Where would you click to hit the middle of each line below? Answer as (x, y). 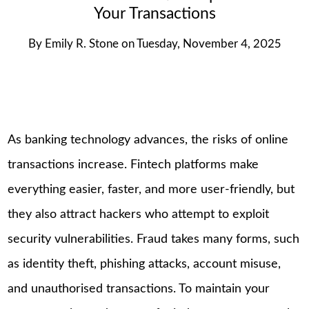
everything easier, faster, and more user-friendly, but (151, 190)
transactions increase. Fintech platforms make (133, 165)
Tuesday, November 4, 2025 (209, 44)
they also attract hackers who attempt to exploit (139, 215)
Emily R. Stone (82, 44)
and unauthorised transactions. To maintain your (139, 289)
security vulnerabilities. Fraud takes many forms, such (154, 240)
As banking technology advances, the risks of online (148, 140)
